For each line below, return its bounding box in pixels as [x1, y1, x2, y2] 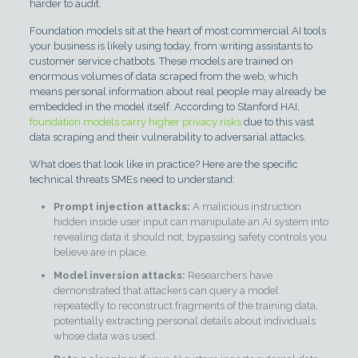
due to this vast [241, 116, 314, 128]
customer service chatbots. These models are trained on [29, 55, 293, 67]
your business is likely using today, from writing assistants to [29, 40, 312, 52]
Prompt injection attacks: [53, 201, 190, 213]
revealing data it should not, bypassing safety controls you [53, 231, 327, 243]
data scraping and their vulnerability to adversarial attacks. [29, 131, 306, 143]
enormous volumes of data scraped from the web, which [29, 70, 298, 82]
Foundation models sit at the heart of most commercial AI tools [29, 25, 326, 37]
